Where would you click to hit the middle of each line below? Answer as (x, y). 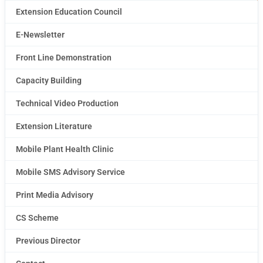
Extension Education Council (69, 12)
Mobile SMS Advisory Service (70, 172)
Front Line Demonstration (64, 58)
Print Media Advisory (55, 195)
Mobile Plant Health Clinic (65, 149)
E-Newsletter (40, 35)
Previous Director (48, 241)
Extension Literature (54, 126)
